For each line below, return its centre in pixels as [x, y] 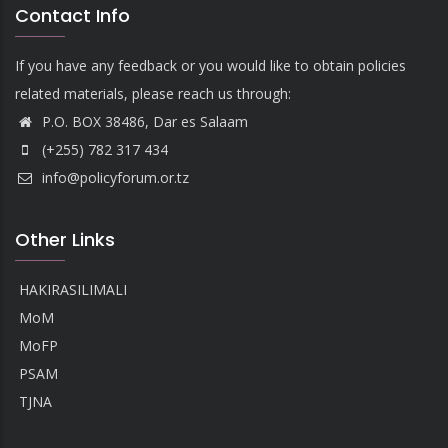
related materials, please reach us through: [153, 93]
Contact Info [72, 15]
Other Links [65, 239]
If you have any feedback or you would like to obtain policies [210, 65]
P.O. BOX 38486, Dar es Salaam [143, 121]
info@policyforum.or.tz [113, 177]
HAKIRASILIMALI [73, 289]
